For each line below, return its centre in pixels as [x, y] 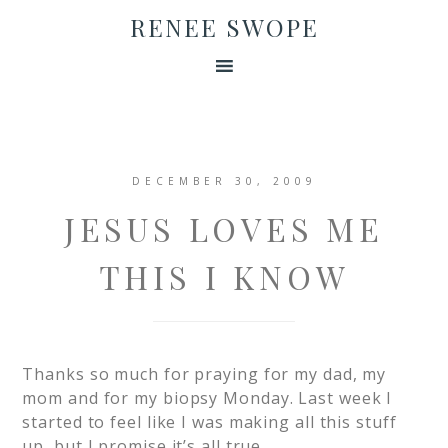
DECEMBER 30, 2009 [224, 181]
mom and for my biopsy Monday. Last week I [207, 398]
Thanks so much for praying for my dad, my [204, 374]
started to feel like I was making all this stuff [209, 422]
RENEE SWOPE [224, 27]
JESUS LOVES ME [224, 228]
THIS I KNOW [224, 276]
